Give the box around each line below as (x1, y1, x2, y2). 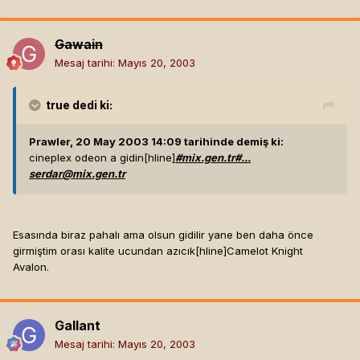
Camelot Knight (227, 244, 303, 258)
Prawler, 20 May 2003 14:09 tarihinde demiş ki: (29, 135, 284, 149)
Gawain (55, 36, 103, 53)
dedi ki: (70, 98, 112, 112)
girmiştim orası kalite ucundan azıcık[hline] (13, 244, 227, 258)
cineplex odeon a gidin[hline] (29, 151, 175, 165)
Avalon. (13, 260, 49, 274)
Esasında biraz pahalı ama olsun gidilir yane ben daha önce (13, 228, 313, 242)
